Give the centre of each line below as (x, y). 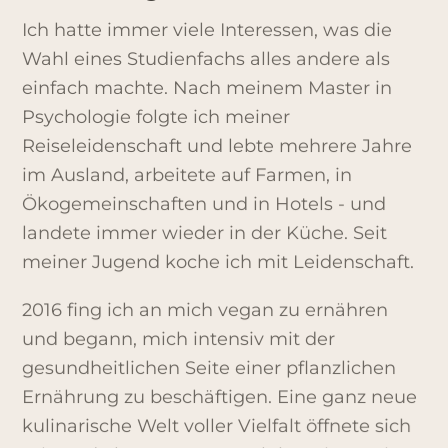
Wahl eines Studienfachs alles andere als (206, 58)
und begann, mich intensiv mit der (179, 339)
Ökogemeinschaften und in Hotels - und (204, 203)
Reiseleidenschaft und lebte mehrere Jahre (217, 145)
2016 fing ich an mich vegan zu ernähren (205, 310)
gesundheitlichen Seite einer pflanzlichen (209, 368)
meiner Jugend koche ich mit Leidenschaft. (218, 261)
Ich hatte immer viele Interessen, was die (207, 29)
